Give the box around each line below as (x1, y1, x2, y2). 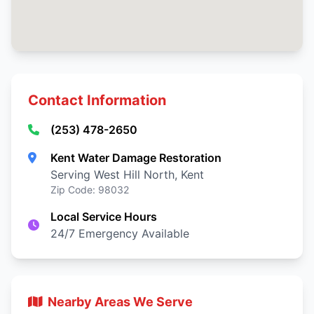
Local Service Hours (50, 210, 157, 224)
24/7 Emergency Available (50, 226, 189, 240)
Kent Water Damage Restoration (50, 151, 221, 165)
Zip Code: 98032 (50, 184, 129, 196)
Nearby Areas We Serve (48, 294, 193, 309)
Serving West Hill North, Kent (50, 168, 204, 182)
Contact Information (28, 92, 166, 109)
